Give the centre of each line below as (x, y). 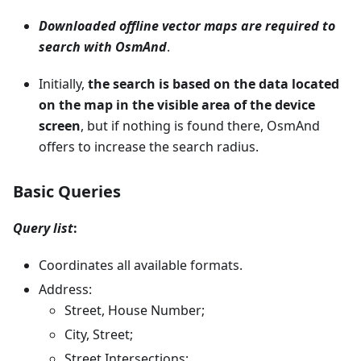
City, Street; (99, 334)
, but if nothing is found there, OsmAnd (200, 126)
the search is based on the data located (214, 84)
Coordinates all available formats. (141, 265)
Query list (43, 228)
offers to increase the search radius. (149, 147)
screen (60, 126)
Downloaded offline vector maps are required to (187, 26)
